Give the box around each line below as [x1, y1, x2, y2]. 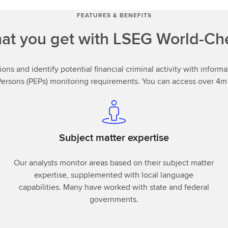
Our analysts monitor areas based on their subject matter [14, 156, 214, 168]
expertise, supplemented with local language [34, 168, 194, 181]
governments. [89, 193, 138, 205]
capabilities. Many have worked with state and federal [18, 181, 209, 193]
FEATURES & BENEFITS [76, 10, 152, 19]
